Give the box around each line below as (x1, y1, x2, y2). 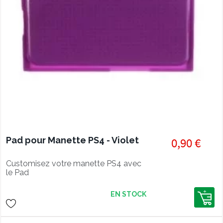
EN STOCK (110, 190, 146, 198)
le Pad (6, 168, 29, 177)
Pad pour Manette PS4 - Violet (6, 135, 139, 145)
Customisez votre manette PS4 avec (6, 159, 141, 168)
